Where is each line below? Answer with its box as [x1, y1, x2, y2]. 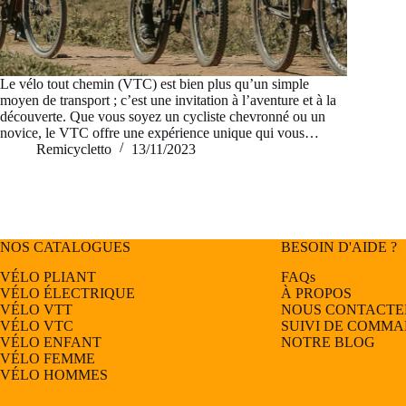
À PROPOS [280, 285, 352, 301]
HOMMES [43, 366, 108, 382]
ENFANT [43, 333, 101, 350]
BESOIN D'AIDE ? [280, 239, 397, 256]
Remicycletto [36, 140, 111, 157]
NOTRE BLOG [280, 333, 375, 350]
